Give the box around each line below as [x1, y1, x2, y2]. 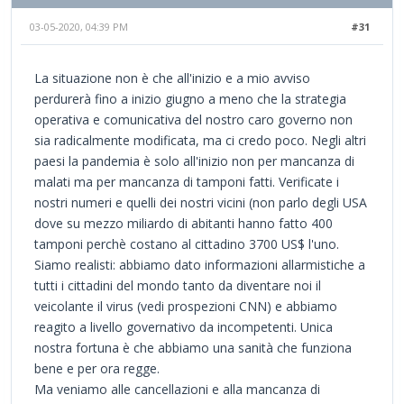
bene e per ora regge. [34, 359, 160, 377]
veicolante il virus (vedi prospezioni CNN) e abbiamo [34, 297, 337, 315]
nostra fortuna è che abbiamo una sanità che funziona [34, 338, 352, 356]
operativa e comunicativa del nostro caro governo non [34, 110, 353, 128]
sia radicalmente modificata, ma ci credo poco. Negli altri [34, 131, 366, 149]
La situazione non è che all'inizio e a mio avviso [34, 69, 310, 87]
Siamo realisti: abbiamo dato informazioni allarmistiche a [34, 255, 365, 273]
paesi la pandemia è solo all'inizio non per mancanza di [34, 151, 354, 170]
